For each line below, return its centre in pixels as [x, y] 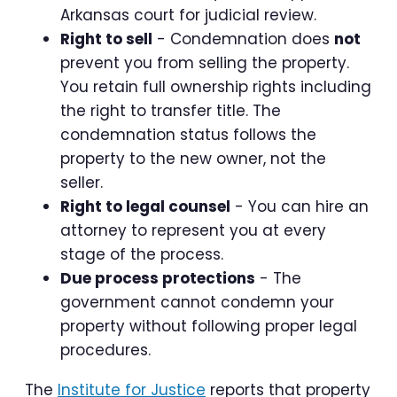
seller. [82, 183]
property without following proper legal [209, 327]
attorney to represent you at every [193, 231]
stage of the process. [142, 255]
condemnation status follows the [188, 135]
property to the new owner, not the [193, 159]
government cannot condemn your [197, 303]
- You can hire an [300, 207]
